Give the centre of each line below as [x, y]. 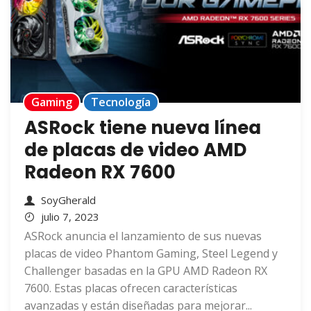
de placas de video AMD [135, 150]
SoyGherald [68, 200]
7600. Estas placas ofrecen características [131, 288]
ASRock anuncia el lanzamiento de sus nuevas [143, 236]
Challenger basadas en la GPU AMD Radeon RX [146, 271]
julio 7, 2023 [70, 217]
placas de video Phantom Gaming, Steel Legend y [151, 254]
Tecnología [121, 102]
